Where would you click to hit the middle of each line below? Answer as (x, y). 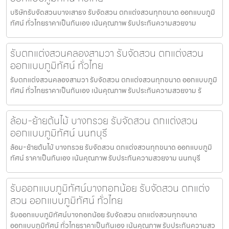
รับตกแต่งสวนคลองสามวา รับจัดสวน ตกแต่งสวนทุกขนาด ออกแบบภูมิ (114, 79)
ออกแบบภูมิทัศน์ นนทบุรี (59, 133)
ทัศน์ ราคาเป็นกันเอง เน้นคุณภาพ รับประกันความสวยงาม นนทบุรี (105, 158)
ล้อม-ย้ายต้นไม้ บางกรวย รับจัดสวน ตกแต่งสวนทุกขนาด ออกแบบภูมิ (111, 147)
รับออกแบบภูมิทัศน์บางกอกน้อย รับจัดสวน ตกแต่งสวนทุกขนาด (104, 214)
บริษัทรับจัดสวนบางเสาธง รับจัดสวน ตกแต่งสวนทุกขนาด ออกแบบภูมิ (113, 12)
